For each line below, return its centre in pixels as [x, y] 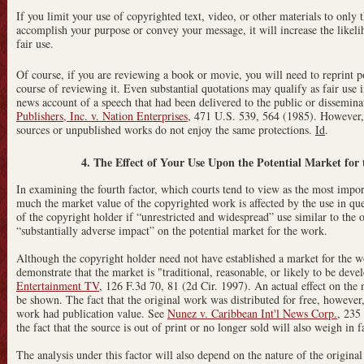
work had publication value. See [92, 313]
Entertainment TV [58, 285]
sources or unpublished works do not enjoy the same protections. [166, 129]
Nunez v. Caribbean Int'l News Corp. [252, 313]
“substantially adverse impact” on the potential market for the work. [172, 230]
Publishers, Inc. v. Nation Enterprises [102, 115]
